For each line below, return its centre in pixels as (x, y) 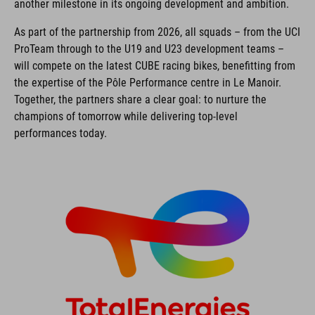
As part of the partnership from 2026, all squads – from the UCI (157, 32)
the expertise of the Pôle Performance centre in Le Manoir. (148, 83)
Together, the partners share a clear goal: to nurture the (140, 99)
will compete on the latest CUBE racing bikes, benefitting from (155, 66)
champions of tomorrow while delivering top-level (126, 116)
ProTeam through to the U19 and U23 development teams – (149, 49)
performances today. (60, 133)
